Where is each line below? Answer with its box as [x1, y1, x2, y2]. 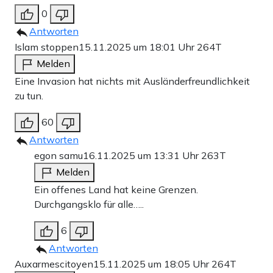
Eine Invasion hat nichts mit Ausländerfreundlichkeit [15, 75, 250, 88]
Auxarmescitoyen [15, 258, 93, 271]
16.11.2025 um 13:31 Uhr [83, 149, 201, 162]
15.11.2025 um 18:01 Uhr [79, 41, 197, 54]
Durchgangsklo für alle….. [34, 198, 144, 211]
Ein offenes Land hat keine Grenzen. [34, 183, 198, 196]
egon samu [34, 149, 83, 162]
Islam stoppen [15, 41, 79, 54]
